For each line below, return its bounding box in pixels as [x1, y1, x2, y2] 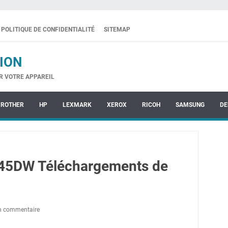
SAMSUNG [176, 101, 205, 108]
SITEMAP [104, 26, 130, 33]
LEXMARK [63, 101, 92, 108]
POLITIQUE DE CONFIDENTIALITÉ [1, 26, 95, 33]
